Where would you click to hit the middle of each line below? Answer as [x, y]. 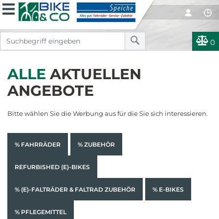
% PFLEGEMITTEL [41, 212]
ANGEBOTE [51, 91]
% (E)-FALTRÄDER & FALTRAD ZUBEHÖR [75, 189]
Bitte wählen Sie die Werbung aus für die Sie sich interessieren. [108, 113]
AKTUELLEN [94, 74]
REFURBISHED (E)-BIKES [52, 167]
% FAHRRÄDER [38, 144]
